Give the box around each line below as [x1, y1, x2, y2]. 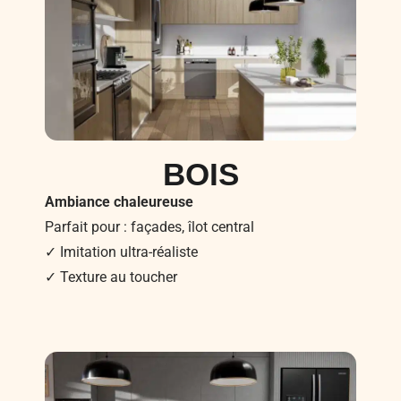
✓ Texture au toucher [45, 268, 177, 286]
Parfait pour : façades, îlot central [45, 218, 254, 235]
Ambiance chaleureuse [45, 192, 193, 210]
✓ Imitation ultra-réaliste [45, 243, 198, 260]
